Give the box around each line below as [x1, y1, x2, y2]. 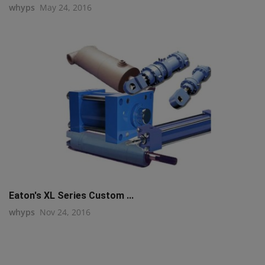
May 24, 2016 [40, 1, 92, 13]
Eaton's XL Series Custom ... [9, 189, 134, 201]
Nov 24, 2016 [40, 206, 91, 218]
